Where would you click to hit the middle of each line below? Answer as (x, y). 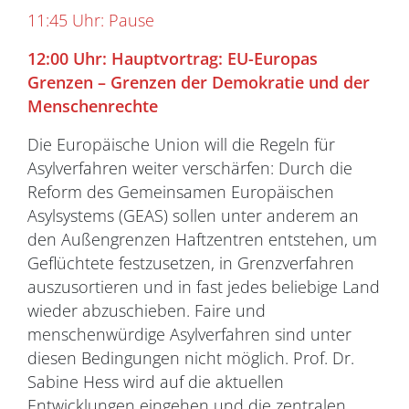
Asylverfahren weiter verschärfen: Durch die (190, 168)
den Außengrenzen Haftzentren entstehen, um (202, 239)
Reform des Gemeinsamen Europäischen (181, 192)
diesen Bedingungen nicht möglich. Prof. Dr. (191, 358)
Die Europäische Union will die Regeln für (181, 144)
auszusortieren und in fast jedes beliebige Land (204, 287)
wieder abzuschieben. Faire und (147, 310)
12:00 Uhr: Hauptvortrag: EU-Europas (173, 58)
